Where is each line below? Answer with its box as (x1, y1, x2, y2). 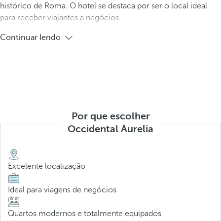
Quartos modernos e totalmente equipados (8, 209, 161, 218)
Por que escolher (71, 110, 150, 122)
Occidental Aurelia (68, 123, 153, 135)
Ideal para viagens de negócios (8, 185, 116, 194)
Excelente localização (8, 162, 85, 171)
